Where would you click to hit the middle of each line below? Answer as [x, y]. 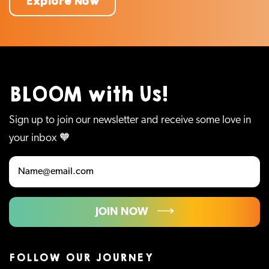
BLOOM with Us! [88, 95]
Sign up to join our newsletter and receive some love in [130, 120]
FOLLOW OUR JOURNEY [81, 257]
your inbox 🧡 [40, 138]
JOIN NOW [122, 212]
